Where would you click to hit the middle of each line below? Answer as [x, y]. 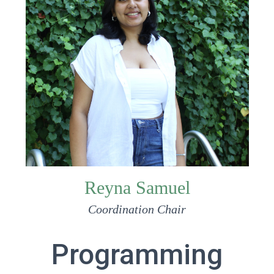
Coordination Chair [137, 209]
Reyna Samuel [137, 187]
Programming [137, 254]
